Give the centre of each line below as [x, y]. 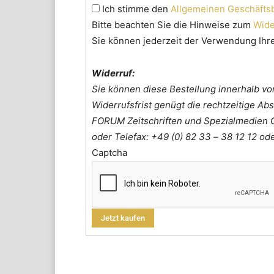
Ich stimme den [135, 9]
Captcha [110, 153]
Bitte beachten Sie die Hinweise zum [173, 25]
